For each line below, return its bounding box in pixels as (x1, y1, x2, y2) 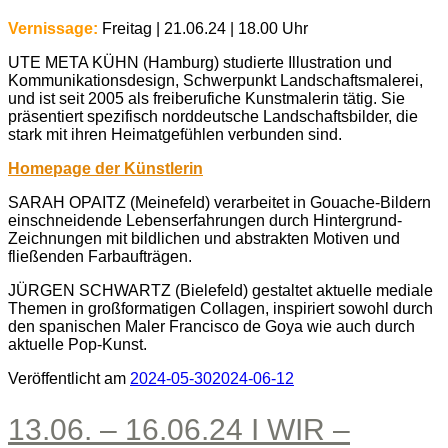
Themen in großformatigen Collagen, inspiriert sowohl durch (8, 300, 433, 318)
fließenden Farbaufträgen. (8, 248, 192, 266)
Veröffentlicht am (8, 370, 126, 388)
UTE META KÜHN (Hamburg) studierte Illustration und (8, 54, 392, 72)
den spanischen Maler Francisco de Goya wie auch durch (8, 318, 415, 336)
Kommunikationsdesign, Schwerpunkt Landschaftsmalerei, (8, 72, 423, 90)
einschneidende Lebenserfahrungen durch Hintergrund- (8, 212, 402, 230)
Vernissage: (8, 20, 98, 38)
